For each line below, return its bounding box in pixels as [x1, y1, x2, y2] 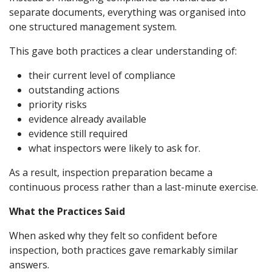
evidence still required [29, 127, 127, 140]
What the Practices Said [9, 205, 125, 218]
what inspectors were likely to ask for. [29, 141, 200, 155]
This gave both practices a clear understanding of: [9, 44, 237, 58]
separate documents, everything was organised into [9, 5, 246, 19]
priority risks [29, 98, 87, 111]
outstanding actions [29, 83, 120, 97]
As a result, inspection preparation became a [9, 166, 212, 179]
